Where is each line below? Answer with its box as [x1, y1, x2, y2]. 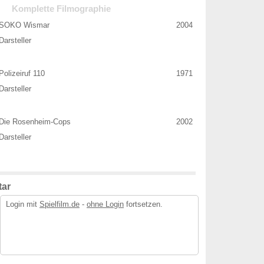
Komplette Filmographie [12, 4, 111, 14]
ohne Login [87, 200, 124, 209]
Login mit [6, 200, 39, 209]
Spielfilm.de [39, 200, 80, 209]
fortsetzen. [124, 200, 163, 209]
